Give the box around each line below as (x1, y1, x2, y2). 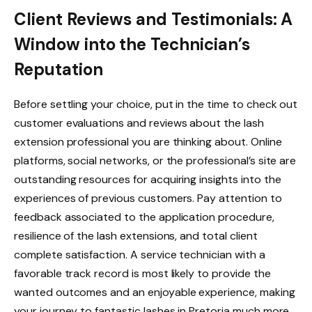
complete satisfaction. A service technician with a (14, 247, 265, 263)
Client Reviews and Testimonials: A (14, 8, 293, 31)
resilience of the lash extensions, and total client (14, 228, 258, 244)
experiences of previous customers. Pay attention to (14, 191, 282, 206)
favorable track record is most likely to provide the (14, 266, 271, 281)
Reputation (14, 58, 103, 81)
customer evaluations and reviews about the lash (14, 116, 264, 131)
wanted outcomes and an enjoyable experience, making (14, 285, 295, 300)
